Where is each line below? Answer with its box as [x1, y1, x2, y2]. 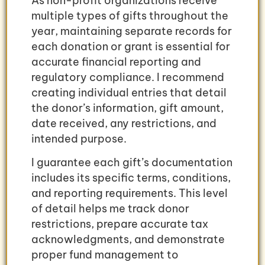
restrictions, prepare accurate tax [31, 217, 208, 231]
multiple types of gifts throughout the [31, 8, 228, 22]
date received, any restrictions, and [31, 116, 216, 130]
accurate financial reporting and [31, 54, 201, 69]
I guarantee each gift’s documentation [31, 156, 232, 170]
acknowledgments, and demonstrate [31, 232, 225, 247]
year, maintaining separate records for [31, 24, 232, 38]
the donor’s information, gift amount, [31, 101, 224, 115]
